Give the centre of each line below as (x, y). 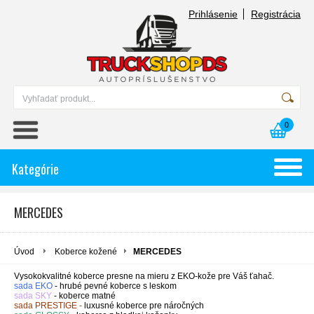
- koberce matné (85, 296)
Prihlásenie (213, 14)
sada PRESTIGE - (49, 306)
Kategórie (35, 169)
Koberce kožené (86, 252)
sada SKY (33, 296)
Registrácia (276, 14)
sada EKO (33, 286)
